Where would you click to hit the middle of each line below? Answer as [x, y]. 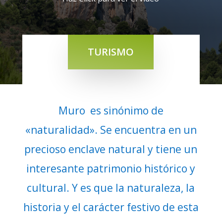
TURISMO [111, 52]
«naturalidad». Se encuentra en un [111, 130]
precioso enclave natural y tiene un [111, 149]
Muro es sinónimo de [111, 111]
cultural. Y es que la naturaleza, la [111, 188]
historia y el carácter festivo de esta [111, 207]
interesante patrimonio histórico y [111, 169]
